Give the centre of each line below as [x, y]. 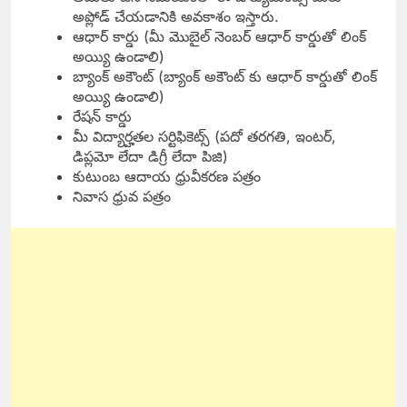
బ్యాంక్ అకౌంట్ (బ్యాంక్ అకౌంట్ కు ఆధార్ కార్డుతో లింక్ [225, 76]
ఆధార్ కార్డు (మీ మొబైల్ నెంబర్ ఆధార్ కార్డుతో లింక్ [219, 36]
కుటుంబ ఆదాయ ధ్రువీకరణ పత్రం [167, 176]
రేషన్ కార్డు [102, 116]
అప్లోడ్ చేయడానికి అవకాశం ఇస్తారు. [176, 16]
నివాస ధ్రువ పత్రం [122, 196]
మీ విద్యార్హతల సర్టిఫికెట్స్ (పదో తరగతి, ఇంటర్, [204, 136]
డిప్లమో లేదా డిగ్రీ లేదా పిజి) [150, 156]
